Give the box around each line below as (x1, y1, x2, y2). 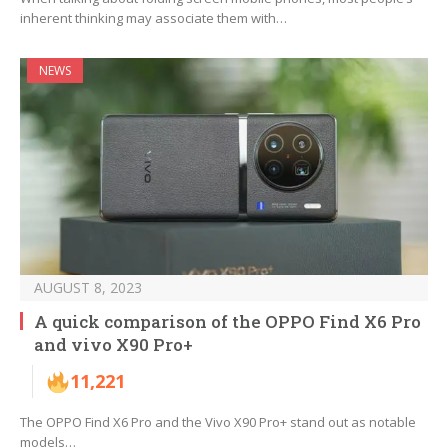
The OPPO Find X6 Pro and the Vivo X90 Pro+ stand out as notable (20, 413, 416, 432)
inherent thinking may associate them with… (20, 9, 287, 28)
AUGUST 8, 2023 (34, 278, 142, 298)
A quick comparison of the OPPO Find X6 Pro (34, 310, 421, 334)
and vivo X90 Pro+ (34, 333, 193, 357)
